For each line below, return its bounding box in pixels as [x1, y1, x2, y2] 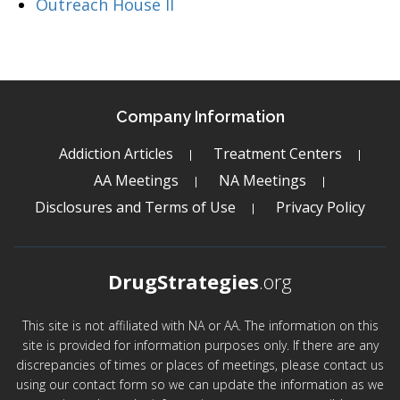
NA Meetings [219, 171, 306, 190]
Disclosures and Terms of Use [35, 197, 236, 217]
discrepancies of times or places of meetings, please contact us [16, 356, 384, 373]
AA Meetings [94, 171, 179, 190]
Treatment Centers [212, 144, 342, 163]
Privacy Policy [276, 197, 365, 217]
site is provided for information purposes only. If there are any [21, 337, 379, 354]
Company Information [115, 107, 285, 126]
